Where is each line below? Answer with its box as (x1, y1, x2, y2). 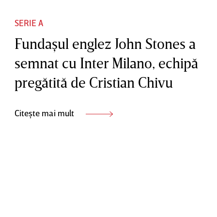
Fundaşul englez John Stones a (15, 34, 196, 52)
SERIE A (15, 17, 43, 28)
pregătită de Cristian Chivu (15, 73, 173, 91)
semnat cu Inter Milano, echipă (15, 54, 198, 72)
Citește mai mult (15, 107, 76, 118)
